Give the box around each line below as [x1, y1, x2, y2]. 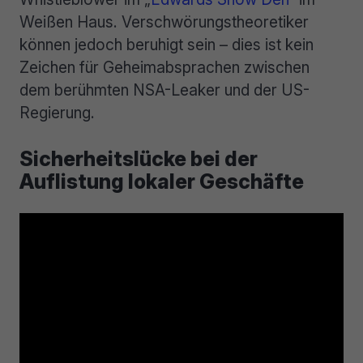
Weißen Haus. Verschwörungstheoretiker [19, 12, 309, 32]
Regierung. [19, 103, 95, 123]
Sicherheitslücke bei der [19, 146, 258, 171]
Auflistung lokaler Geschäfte [19, 169, 304, 194]
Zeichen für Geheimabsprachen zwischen [19, 58, 310, 78]
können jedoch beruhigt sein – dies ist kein [19, 35, 314, 55]
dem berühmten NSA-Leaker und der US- [19, 80, 310, 100]
